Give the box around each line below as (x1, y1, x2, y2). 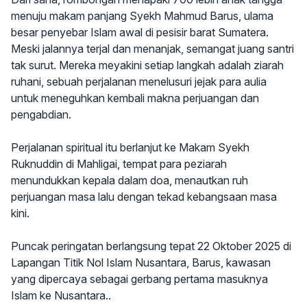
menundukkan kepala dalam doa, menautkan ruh (11, 173, 248, 187)
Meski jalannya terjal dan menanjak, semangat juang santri (11, 42, 294, 56)
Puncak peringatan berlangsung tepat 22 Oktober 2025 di (11, 239, 291, 253)
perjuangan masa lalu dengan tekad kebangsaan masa (11, 190, 277, 204)
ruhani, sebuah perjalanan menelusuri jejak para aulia (11, 75, 267, 88)
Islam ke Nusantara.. (11, 288, 111, 302)
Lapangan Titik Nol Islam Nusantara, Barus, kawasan (11, 256, 271, 269)
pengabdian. (11, 108, 71, 121)
